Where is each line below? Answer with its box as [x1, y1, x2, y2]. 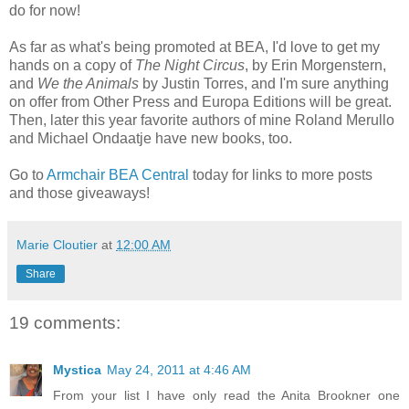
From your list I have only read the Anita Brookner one [53, 387, 400, 403]
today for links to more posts [193, 166, 372, 183]
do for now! [9, 2, 80, 18]
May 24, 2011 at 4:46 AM [107, 362, 251, 377]
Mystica [53, 362, 101, 377]
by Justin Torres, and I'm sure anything [139, 75, 389, 91]
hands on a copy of [9, 57, 135, 73]
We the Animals [37, 75, 139, 91]
